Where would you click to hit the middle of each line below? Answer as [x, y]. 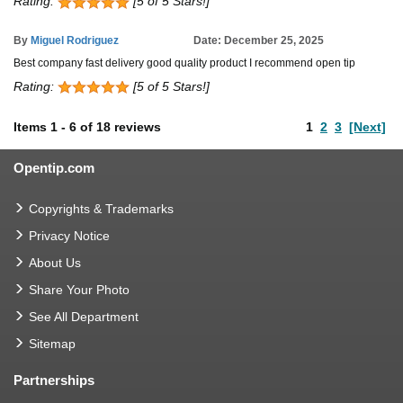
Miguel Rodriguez [75, 40]
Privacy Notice [69, 235]
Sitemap [52, 343]
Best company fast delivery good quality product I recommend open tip [184, 63]
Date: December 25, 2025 [259, 40]
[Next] [367, 126]
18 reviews [129, 126]
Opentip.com [54, 167]
